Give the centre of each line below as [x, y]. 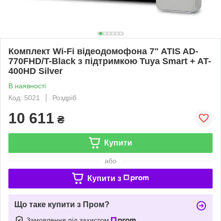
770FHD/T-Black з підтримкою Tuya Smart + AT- [110, 61]
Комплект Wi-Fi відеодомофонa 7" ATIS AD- [103, 51]
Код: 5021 [24, 97]
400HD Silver [36, 71]
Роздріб [64, 97]
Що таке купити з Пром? [62, 204]
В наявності [27, 86]
